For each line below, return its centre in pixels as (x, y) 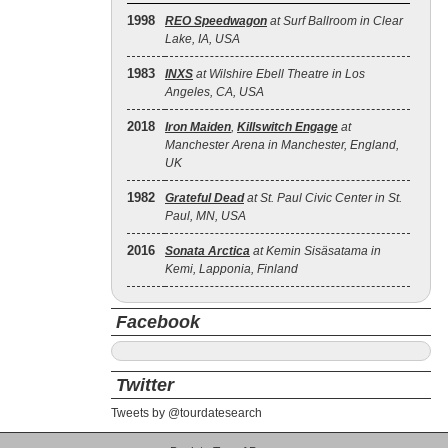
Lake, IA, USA (202, 38)
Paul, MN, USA (205, 215)
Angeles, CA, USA (214, 91)
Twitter (145, 384)
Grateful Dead (204, 197)
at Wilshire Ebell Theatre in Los (279, 73)
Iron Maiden (198, 126)
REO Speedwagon (216, 20)
